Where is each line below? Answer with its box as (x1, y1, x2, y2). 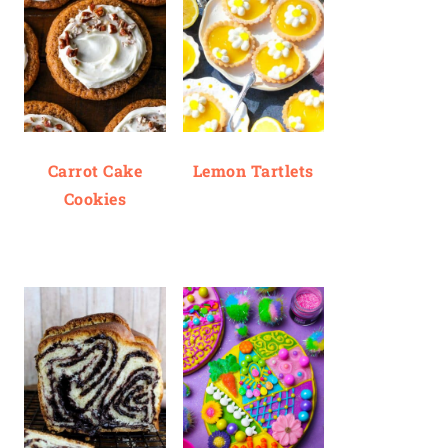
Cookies (63, 188, 126, 210)
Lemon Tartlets (192, 160, 314, 182)
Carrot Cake (47, 160, 142, 182)
